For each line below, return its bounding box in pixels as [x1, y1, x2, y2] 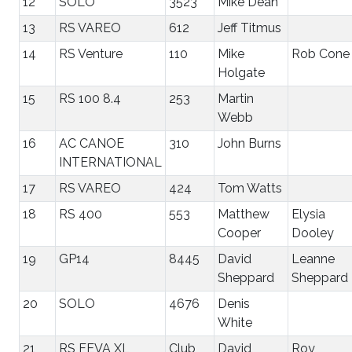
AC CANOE [59, 135, 124, 151]
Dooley [291, 225, 334, 240]
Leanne [291, 251, 335, 266]
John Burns [218, 135, 281, 151]
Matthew [218, 206, 269, 222]
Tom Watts [218, 180, 282, 196]
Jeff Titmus [218, 20, 281, 35]
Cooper [218, 225, 261, 240]
